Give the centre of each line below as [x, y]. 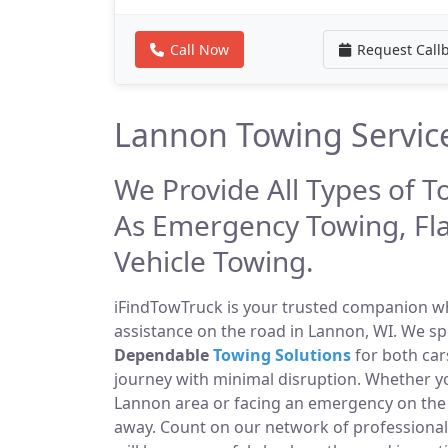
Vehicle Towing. [214, 261]
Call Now [199, 49]
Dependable [163, 355]
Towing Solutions [282, 355]
